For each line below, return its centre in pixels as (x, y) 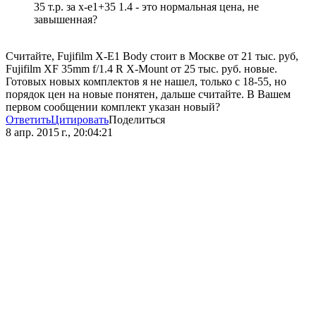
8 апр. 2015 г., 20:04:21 (59, 133)
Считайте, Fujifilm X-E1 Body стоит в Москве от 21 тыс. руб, (152, 56)
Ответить (28, 120)
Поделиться (137, 120)
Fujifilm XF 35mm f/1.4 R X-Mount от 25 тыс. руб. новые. (141, 69)
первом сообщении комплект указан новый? (113, 107)
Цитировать (80, 120)
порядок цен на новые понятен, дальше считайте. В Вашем (148, 95)
